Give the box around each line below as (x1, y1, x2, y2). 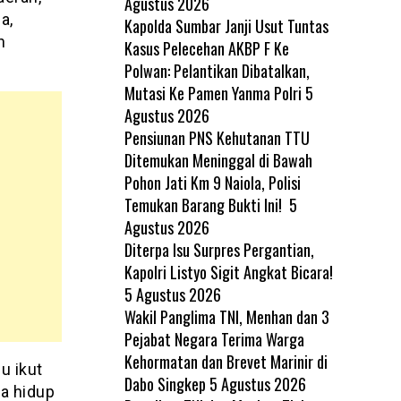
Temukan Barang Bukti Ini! (124, 192, 286, 217)
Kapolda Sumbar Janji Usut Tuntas (124, 13, 328, 38)
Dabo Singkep (124, 371, 206, 396)
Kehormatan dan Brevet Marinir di (124, 349, 328, 373)
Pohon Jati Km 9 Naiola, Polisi (124, 170, 301, 194)
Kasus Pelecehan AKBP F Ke (124, 36, 289, 60)
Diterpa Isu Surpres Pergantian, (124, 237, 314, 261)
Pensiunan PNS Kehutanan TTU (124, 125, 310, 149)
